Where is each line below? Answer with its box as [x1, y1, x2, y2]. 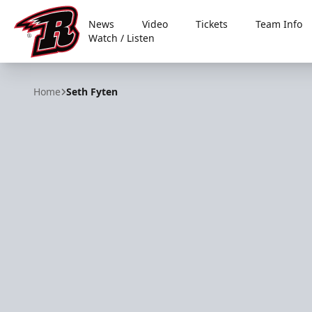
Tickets [196, 17, 228, 31]
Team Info [256, 17, 303, 31]
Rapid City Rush [13, 57, 95, 73]
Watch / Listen [88, 31, 155, 45]
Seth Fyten [66, 85, 118, 98]
